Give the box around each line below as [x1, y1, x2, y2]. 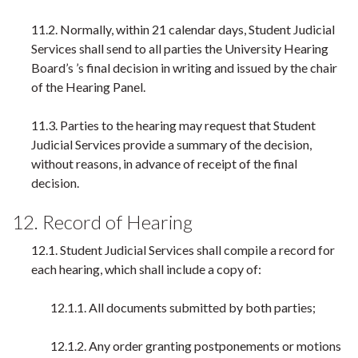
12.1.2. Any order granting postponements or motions [50, 338, 341, 353]
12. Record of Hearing [12, 210, 193, 233]
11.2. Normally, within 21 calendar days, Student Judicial [31, 22, 335, 37]
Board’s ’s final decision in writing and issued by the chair [31, 60, 337, 75]
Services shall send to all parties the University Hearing [31, 41, 328, 56]
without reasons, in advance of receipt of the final [31, 156, 297, 171]
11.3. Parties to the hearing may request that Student [31, 117, 316, 133]
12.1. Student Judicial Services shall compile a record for [31, 242, 335, 257]
